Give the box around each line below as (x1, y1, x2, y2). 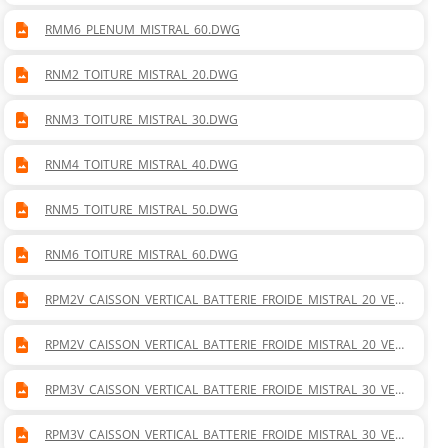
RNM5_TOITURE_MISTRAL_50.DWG (45, 201, 238, 219)
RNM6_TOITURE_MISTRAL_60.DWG (45, 246, 238, 264)
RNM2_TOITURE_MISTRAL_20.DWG (45, 66, 238, 84)
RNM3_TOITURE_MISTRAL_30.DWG (45, 111, 238, 129)
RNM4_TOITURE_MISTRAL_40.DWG (45, 156, 238, 174)
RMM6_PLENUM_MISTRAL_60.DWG (45, 21, 240, 39)
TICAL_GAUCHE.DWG (45, 353, 164, 371)
